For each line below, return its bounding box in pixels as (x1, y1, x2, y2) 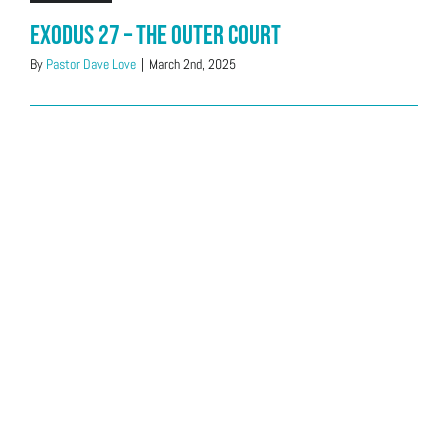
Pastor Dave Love (46, 55, 136, 73)
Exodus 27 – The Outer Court (30, 20, 281, 52)
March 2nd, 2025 (149, 55, 236, 73)
